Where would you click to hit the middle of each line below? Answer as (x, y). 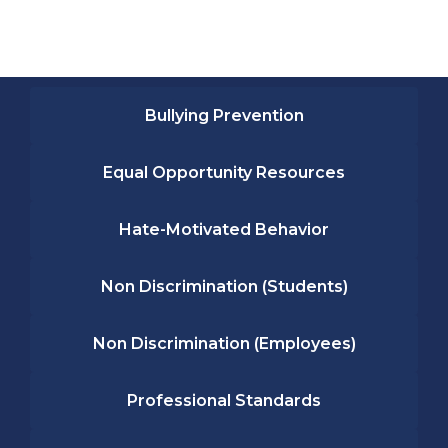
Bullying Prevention (224, 115)
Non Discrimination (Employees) (224, 343)
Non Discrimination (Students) (224, 286)
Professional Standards (224, 400)
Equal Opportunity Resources (224, 172)
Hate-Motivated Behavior (224, 229)
